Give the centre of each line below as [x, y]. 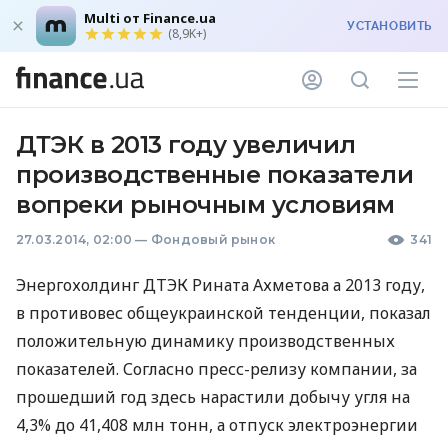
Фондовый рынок [213, 239]
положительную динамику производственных [205, 341]
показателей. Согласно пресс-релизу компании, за [216, 369]
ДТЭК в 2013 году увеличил [186, 144]
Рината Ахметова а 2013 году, [306, 285]
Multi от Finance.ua [150, 18]
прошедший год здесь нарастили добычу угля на [213, 397]
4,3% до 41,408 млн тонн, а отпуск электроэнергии [217, 425]
